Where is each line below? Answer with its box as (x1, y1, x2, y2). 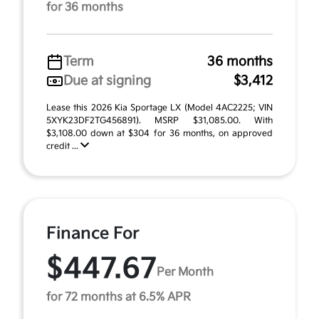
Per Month (157, 265, 214, 279)
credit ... (46, 141, 80, 152)
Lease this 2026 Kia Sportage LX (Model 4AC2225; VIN (46, 103, 273, 113)
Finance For (46, 224, 140, 244)
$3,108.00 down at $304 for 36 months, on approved (46, 128, 273, 139)
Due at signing (63, 73, 151, 88)
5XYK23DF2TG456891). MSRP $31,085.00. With (46, 115, 273, 126)
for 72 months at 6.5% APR (46, 291, 191, 304)
